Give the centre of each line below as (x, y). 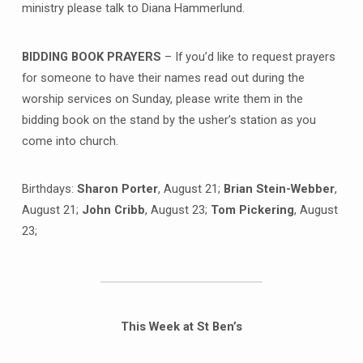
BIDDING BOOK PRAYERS (91, 56)
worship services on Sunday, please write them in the (162, 98)
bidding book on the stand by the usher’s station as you (169, 120)
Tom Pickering (252, 210)
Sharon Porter (117, 189)
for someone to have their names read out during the (163, 77)
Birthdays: (49, 189)
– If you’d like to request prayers (248, 56)
